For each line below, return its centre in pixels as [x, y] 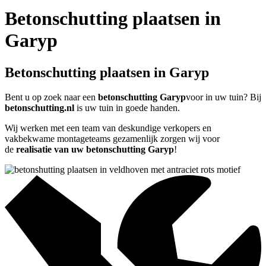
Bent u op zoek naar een [51, 97]
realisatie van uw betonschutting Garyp [95, 150]
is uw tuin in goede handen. [128, 108]
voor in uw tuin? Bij [224, 97]
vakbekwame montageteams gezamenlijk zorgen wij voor [112, 139]
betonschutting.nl [41, 108]
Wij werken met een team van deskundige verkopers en [108, 128]
